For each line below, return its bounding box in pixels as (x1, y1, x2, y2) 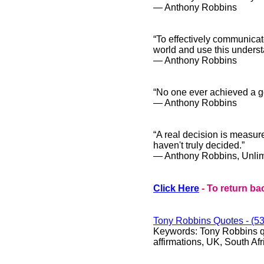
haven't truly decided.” (153, 140, 247, 150)
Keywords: (153, 226, 200, 236)
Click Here (153, 183, 199, 193)
